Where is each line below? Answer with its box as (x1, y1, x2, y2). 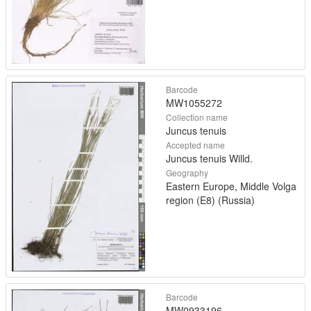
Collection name (166, 110, 228, 123)
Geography (166, 166, 208, 178)
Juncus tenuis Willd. (166, 151, 253, 165)
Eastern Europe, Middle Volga (166, 178, 296, 193)
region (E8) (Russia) (166, 192, 255, 207)
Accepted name (166, 138, 225, 151)
